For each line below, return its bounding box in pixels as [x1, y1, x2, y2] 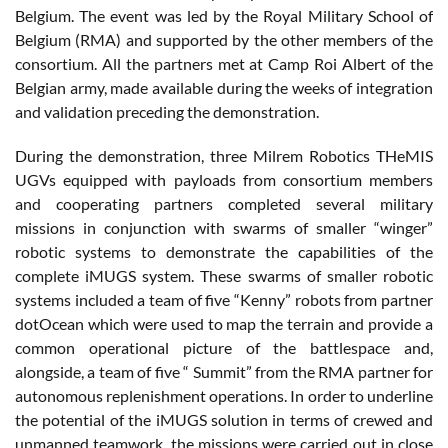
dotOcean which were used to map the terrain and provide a [15, 313, 433, 333]
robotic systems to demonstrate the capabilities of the [15, 241, 433, 261]
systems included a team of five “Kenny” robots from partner [15, 289, 433, 309]
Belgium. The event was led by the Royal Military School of [15, 5, 433, 25]
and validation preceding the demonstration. [15, 101, 319, 121]
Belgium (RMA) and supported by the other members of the [15, 29, 433, 49]
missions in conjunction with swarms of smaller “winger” [15, 217, 433, 237]
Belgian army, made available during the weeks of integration [15, 77, 433, 97]
